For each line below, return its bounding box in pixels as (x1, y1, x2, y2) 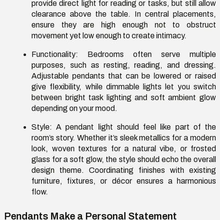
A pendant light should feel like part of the (52, 122, 216, 131)
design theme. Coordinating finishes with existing (31, 165, 216, 174)
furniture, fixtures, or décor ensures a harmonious (31, 176, 216, 185)
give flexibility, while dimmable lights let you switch (31, 82, 216, 91)
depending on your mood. (31, 104, 117, 112)
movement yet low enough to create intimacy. (31, 31, 187, 40)
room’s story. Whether (31, 133, 109, 142)
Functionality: (31, 50, 78, 58)
